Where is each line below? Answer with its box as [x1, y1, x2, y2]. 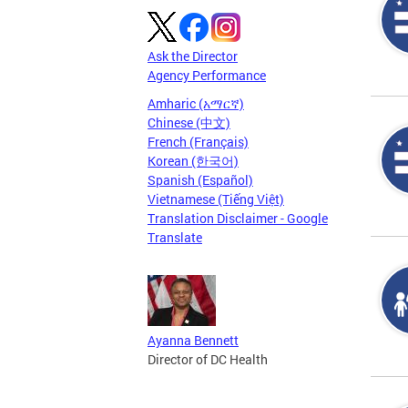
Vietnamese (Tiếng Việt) [148, 189, 284, 208]
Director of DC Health [148, 350, 268, 368]
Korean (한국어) [148, 151, 239, 169]
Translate [148, 228, 202, 246]
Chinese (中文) [148, 113, 230, 131]
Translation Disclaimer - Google [148, 209, 328, 227]
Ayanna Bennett [148, 331, 239, 349]
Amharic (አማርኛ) [148, 94, 244, 112]
